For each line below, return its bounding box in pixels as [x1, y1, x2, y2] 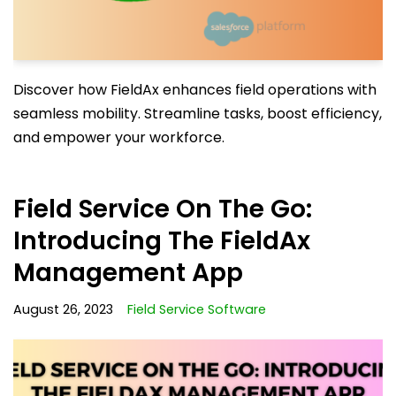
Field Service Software [127, 301, 266, 319]
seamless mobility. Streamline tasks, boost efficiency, [13, 103, 382, 125]
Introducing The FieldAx [13, 224, 310, 259]
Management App [13, 255, 243, 291]
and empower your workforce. [13, 127, 225, 148]
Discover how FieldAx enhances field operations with [13, 80, 377, 101]
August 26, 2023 [13, 301, 113, 319]
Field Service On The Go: [13, 192, 312, 227]
